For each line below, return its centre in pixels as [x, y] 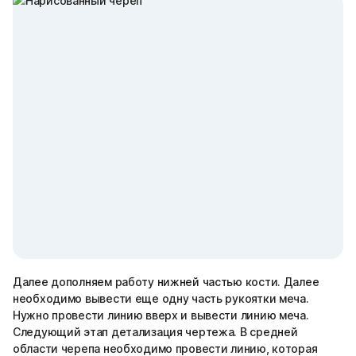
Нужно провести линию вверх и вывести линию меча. [161, 315]
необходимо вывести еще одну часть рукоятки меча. [161, 298]
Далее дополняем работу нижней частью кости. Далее [166, 282]
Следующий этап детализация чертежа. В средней [155, 332]
